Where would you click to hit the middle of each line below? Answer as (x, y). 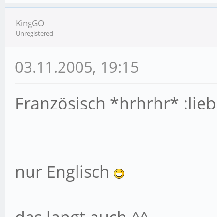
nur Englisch (64, 172)
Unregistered (35, 34)
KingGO (30, 23)
